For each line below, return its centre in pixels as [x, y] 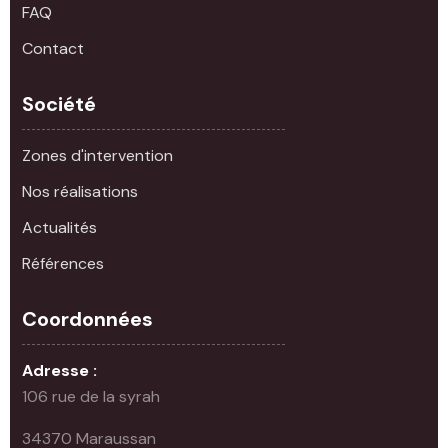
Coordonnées [87, 318]
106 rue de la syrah [91, 396]
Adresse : [59, 370]
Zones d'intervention [97, 155]
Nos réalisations [80, 191]
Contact [53, 48]
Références [63, 263]
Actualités [59, 227]
